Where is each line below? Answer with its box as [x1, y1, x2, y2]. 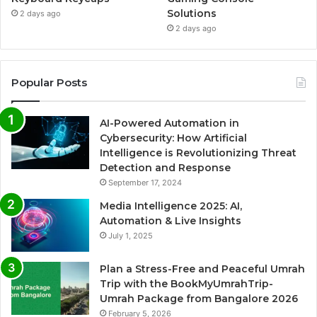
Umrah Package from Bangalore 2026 [100, 292, 298, 306]
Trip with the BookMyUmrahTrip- [100, 277, 273, 291]
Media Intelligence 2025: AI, [100, 200, 242, 213]
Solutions [167, 7, 217, 21]
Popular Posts [11, 76, 87, 90]
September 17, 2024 [108, 178, 182, 188]
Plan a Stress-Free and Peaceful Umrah [100, 263, 305, 276]
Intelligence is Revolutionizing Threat [100, 146, 296, 160]
